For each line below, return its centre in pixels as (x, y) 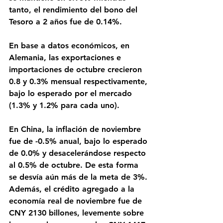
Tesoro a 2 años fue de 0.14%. (65, 22)
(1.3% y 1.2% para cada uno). (64, 105)
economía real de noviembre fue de (77, 201)
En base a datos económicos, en (70, 46)
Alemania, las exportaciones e (66, 57)
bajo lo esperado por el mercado (72, 93)
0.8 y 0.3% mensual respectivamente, (79, 81)
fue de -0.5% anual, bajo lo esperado (79, 141)
